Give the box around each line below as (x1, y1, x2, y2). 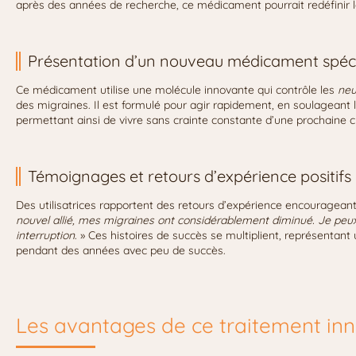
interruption (16, 228, 75, 243)
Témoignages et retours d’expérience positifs (28, 166, 351, 187)
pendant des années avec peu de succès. (16, 243, 226, 258)
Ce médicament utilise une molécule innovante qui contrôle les (16, 83, 338, 98)
